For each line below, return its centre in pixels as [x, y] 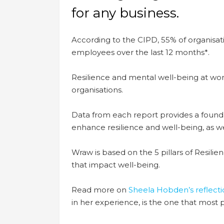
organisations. [98, 89]
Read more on [100, 189]
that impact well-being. [116, 164]
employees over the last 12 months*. [140, 52]
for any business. [125, 13]
